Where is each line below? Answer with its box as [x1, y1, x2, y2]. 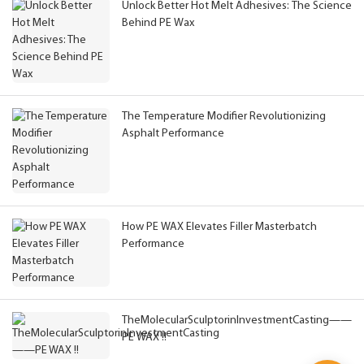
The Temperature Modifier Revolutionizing [122, 110, 326, 123]
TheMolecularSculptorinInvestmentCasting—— [122, 314, 352, 327]
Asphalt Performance [122, 128, 224, 141]
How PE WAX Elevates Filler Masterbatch [122, 221, 317, 234]
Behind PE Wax [122, 17, 194, 30]
